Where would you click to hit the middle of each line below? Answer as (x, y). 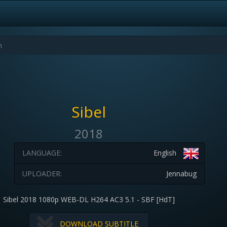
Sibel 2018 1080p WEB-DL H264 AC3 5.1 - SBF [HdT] (89, 199)
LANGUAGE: (42, 153)
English (165, 153)
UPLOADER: (42, 174)
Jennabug (181, 174)
